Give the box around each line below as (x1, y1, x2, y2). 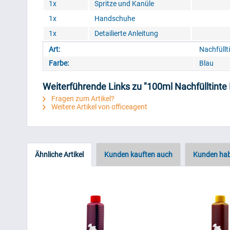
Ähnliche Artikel (35, 150, 84, 159)
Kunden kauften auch (104, 150, 172, 159)
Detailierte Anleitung (94, 29, 158, 38)
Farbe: (49, 59, 69, 68)
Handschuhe (94, 14, 135, 23)
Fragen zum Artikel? (50, 94, 114, 103)
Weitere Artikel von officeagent (50, 103, 147, 111)
